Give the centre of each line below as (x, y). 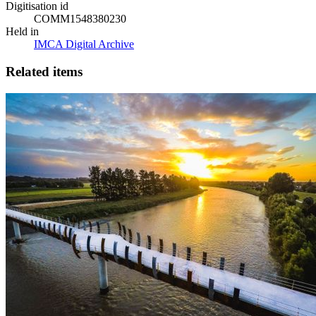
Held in (22, 32)
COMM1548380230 (80, 19)
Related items (44, 72)
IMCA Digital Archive (84, 44)
